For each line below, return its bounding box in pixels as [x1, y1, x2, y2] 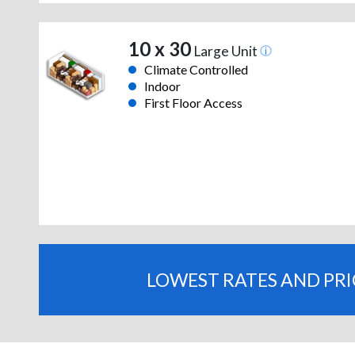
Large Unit [190, 43, 260, 60]
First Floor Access [143, 95, 242, 111]
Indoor [143, 78, 181, 94]
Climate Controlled [143, 62, 248, 78]
